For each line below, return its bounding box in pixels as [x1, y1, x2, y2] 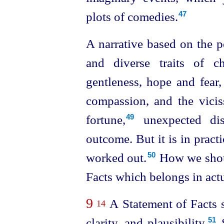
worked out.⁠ [85, 150, 146, 164]
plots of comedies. [85, 9, 178, 23]
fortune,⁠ [85, 112, 125, 126]
